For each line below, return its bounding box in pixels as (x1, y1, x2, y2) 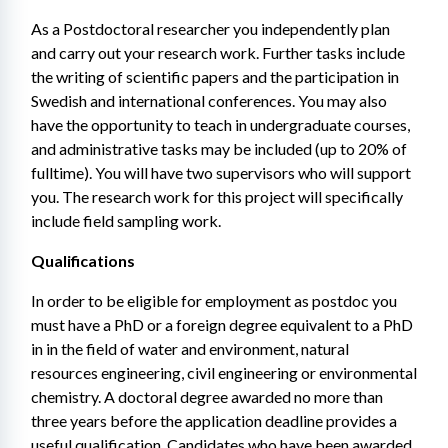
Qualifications (31, 251, 135, 270)
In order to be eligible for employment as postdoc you (31, 291, 397, 310)
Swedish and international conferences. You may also (31, 91, 387, 110)
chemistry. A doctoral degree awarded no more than (31, 387, 383, 406)
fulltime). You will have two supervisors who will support (31, 163, 411, 182)
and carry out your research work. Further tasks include (31, 43, 405, 62)
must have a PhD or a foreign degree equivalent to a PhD (31, 315, 413, 334)
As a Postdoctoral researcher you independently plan (31, 19, 390, 38)
